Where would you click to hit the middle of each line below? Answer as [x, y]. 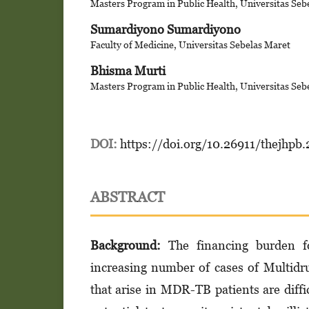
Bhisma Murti [128, 70]
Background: [125, 245]
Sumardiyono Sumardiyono [165, 29]
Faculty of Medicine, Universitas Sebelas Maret [190, 44]
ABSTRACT [127, 197]
